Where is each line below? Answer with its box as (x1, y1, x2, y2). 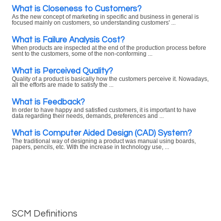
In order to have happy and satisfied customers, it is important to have (12, 107, 196, 113)
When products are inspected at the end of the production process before (12, 45, 206, 51)
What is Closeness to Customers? (12, 4, 142, 13)
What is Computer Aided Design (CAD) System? (12, 129, 192, 137)
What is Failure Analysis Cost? (12, 36, 125, 44)
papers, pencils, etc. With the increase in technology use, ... (12, 144, 169, 150)
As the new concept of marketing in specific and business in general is (12, 14, 199, 20)
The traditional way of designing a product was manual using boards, (12, 138, 196, 144)
